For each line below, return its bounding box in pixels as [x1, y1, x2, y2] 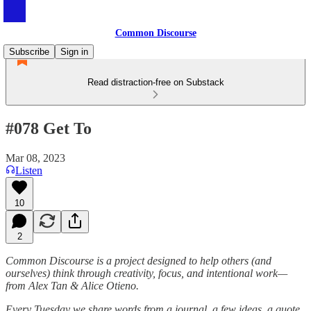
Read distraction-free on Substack [87, 77, 224, 87]
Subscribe [9, 47, 49, 57]
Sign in [60, 47, 88, 57]
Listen [15, 164, 42, 176]
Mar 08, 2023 [6, 151, 65, 164]
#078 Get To [6, 119, 92, 137]
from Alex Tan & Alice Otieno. [6, 279, 139, 292]
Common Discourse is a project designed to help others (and [6, 254, 271, 267]
